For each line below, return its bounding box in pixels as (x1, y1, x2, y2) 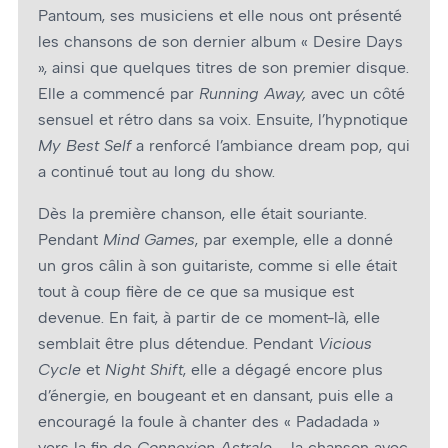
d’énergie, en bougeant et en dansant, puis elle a (38, 386, 393, 406)
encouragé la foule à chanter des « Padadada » (38, 412, 380, 432)
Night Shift (105, 360, 183, 380)
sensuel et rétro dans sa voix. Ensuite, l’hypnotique (38, 109, 408, 129)
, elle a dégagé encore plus (183, 360, 383, 380)
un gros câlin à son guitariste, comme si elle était (38, 256, 397, 276)
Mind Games (103, 230, 195, 250)
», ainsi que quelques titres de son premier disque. (38, 57, 409, 77)
